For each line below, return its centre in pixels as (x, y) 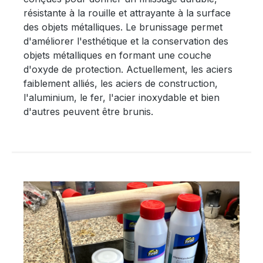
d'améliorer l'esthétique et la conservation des (126, 41)
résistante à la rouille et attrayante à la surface (127, 13)
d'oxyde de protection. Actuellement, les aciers (128, 69)
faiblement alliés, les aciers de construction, (121, 83)
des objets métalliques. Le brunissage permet (123, 27)
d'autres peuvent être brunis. (88, 111)
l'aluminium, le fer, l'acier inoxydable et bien (122, 97)
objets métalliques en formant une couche (117, 55)
